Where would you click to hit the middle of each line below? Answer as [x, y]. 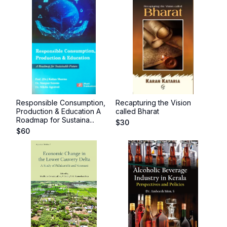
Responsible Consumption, [61, 103]
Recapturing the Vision [153, 103]
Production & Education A [59, 111]
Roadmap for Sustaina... [55, 120]
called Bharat [137, 111]
